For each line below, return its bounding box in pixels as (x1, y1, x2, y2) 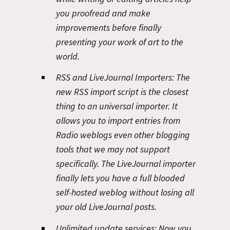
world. (56, 50, 80, 62)
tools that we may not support (56, 143, 170, 155)
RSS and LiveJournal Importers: (56, 71, 174, 83)
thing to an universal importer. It (56, 100, 178, 112)
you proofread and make (56, 7, 150, 19)
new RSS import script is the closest (56, 86, 188, 98)
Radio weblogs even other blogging (56, 129, 190, 141)
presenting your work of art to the (56, 35, 183, 48)
